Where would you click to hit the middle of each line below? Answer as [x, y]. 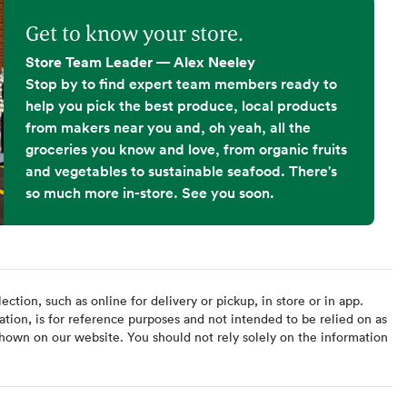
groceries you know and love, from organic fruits [186, 149]
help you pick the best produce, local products [181, 105]
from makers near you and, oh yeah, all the [168, 127]
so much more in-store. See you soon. [150, 192]
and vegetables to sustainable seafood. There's [181, 170]
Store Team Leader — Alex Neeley [140, 61]
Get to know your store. [134, 33]
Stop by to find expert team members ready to [181, 83]
